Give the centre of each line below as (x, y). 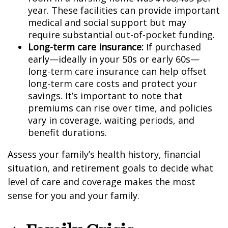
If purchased (172, 47)
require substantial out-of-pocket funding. (121, 35)
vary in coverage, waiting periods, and (111, 120)
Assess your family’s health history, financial (104, 154)
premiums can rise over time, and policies (120, 108)
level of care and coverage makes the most (102, 182)
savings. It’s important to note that (105, 96)
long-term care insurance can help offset (117, 71)
